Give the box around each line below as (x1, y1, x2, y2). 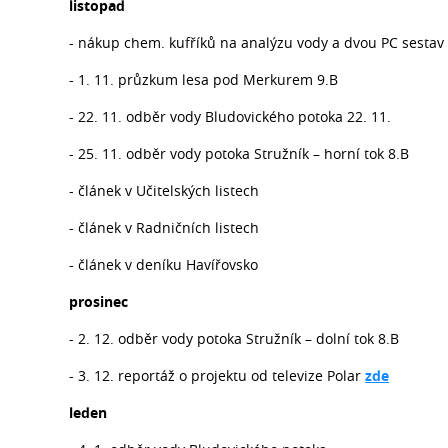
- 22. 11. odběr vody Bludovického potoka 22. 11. (69, 106, 392, 126)
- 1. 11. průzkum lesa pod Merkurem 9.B (69, 69, 339, 89)
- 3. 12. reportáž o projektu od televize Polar (69, 365, 366, 385)
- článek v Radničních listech (69, 217, 264, 237)
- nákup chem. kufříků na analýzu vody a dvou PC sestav (69, 32, 445, 52)
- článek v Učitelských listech (69, 180, 264, 200)
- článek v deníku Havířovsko (69, 254, 263, 274)
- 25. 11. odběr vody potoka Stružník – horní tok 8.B (69, 143, 410, 163)
